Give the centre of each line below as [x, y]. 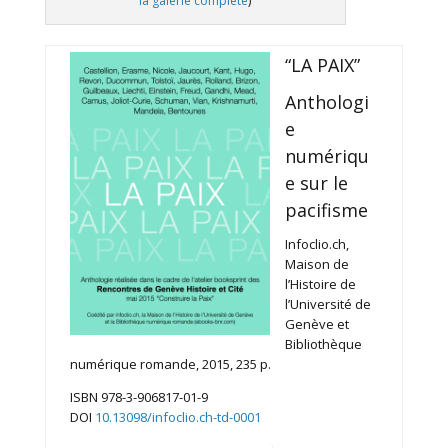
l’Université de [327, 304]
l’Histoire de [320, 284]
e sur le [316, 183]
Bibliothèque [323, 344]
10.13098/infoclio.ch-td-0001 [177, 417]
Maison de [316, 264]
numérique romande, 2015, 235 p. [170, 364]
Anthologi [326, 102]
